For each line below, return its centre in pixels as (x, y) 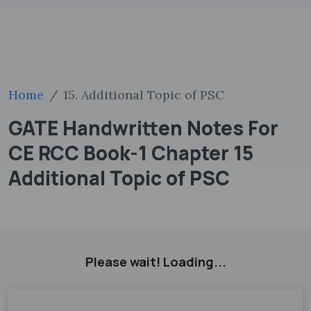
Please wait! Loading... (155, 261)
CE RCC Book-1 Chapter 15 (131, 153)
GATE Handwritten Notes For (143, 128)
